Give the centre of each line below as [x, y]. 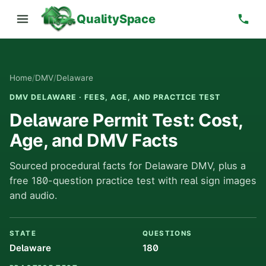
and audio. [34, 196]
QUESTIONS [167, 234]
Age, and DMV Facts [94, 140]
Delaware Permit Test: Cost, [126, 120]
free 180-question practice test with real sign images [133, 181]
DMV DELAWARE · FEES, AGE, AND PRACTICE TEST [115, 97]
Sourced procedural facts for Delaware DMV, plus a [128, 166]
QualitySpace [116, 19]
